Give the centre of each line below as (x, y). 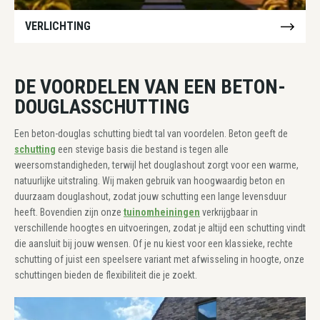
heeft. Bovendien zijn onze (69, 212)
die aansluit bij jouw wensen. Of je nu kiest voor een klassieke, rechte (154, 244)
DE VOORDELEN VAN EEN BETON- (150, 87)
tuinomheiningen (162, 212)
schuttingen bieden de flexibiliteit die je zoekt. (106, 275)
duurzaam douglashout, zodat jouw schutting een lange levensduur (150, 196)
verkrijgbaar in (229, 212)
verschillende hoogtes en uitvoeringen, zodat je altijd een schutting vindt (160, 228)
